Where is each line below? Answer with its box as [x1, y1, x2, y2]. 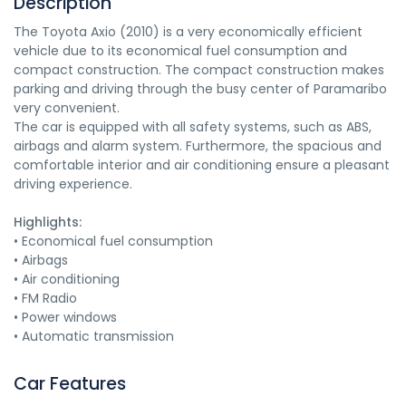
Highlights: [14, 213, 82, 231]
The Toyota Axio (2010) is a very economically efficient [14, 23, 362, 41]
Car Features [14, 372, 126, 396]
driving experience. [14, 175, 132, 193]
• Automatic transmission [14, 327, 174, 345]
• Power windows [14, 308, 117, 326]
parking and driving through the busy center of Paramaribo [14, 80, 387, 98]
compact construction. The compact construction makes [14, 61, 384, 79]
